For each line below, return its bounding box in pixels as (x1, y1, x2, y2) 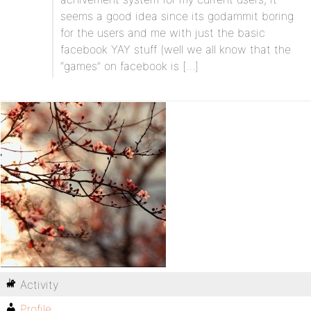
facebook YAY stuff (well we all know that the (60, 42, 291, 56)
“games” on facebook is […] (60, 59, 199, 73)
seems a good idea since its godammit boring (60, 9, 294, 23)
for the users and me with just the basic (60, 26, 265, 40)
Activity (20, 278, 58, 292)
